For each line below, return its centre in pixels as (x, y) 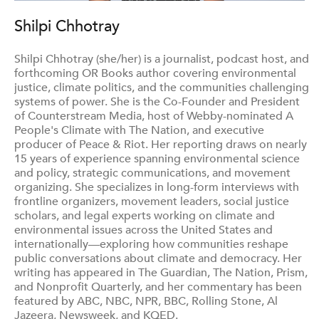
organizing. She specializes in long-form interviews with (157, 187)
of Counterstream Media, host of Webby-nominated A (154, 116)
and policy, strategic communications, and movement (152, 173)
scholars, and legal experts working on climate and (145, 216)
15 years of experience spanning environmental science (157, 159)
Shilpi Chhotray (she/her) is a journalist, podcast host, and (162, 59)
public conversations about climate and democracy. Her (158, 258)
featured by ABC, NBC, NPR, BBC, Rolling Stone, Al (146, 301)
